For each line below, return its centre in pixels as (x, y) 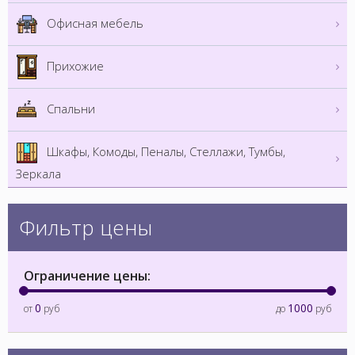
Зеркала (38, 173)
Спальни (69, 108)
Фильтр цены (86, 227)
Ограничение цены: (87, 275)
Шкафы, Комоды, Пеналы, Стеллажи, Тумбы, (164, 151)
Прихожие (74, 65)
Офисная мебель (94, 23)
